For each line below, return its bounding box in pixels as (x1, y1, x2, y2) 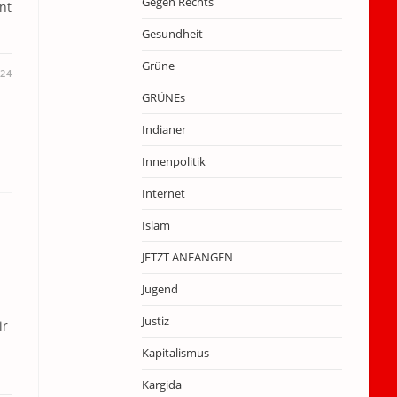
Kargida (141, 377, 182, 393)
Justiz (141, 313, 169, 329)
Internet (141, 185, 185, 201)
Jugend (141, 281, 178, 297)
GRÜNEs (141, 90, 185, 105)
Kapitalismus (141, 345, 209, 361)
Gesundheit (141, 26, 203, 42)
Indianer (141, 121, 186, 137)
